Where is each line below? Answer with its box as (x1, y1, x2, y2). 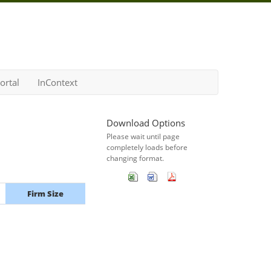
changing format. (106, 153, 164, 163)
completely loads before (106, 142, 188, 152)
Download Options (106, 117, 185, 129)
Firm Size (27, 188, 64, 199)
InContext (38, 76, 77, 88)
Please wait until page (106, 131, 180, 142)
